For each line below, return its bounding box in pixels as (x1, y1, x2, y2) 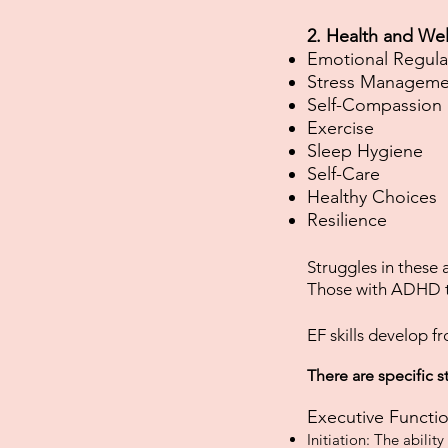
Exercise (307, 116, 374, 139)
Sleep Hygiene (307, 139, 423, 162)
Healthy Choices (307, 185, 437, 208)
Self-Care (307, 162, 380, 185)
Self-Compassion (307, 93, 442, 116)
